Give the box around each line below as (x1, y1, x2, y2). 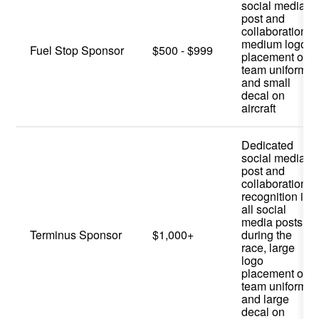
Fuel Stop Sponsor (30, 41, 125, 58)
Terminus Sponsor (30, 226, 122, 243)
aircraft (241, 99, 276, 116)
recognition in (241, 187, 310, 204)
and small (241, 73, 291, 90)
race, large (241, 239, 296, 256)
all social (241, 200, 287, 217)
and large (241, 290, 290, 307)
